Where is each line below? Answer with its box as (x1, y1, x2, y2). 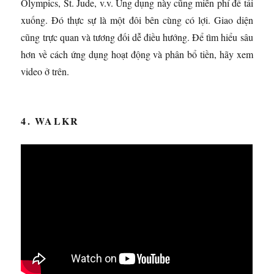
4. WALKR (21, 113, 80, 128)
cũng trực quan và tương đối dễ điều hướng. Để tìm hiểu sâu (21, 30, 253, 43)
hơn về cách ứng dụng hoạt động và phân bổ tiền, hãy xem (21, 47, 253, 61)
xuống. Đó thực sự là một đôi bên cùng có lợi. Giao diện (21, 13, 253, 26)
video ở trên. (21, 64, 70, 78)
